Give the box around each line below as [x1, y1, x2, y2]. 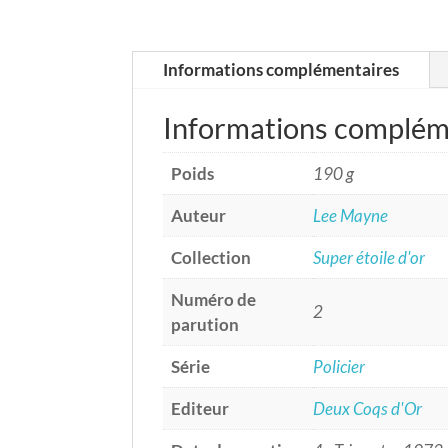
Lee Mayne [313, 205, 388, 227]
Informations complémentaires [163, 59, 399, 81]
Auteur [171, 205, 226, 227]
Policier [313, 356, 365, 378]
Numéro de [171, 289, 256, 311]
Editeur [171, 398, 229, 420]
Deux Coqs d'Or [313, 398, 422, 420]
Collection [171, 247, 251, 269]
